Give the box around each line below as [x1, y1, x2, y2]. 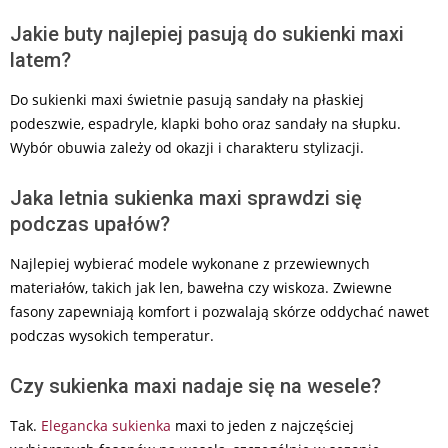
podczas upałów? [10, 212, 170, 236]
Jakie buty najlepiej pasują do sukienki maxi [10, 22, 404, 46]
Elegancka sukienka [41, 416, 171, 435]
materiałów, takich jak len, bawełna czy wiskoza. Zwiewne [10, 278, 392, 297]
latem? [10, 48, 71, 72]
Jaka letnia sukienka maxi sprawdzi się [10, 186, 362, 210]
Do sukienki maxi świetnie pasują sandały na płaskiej [10, 90, 364, 109]
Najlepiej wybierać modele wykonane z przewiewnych [10, 254, 370, 273]
